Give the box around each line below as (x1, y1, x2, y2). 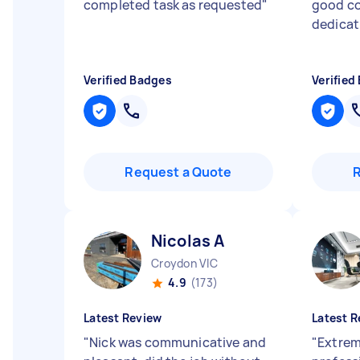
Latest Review (84, 310, 162, 325)
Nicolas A (151, 230, 225, 252)
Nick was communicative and (89, 333, 267, 351)
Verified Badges (84, 72, 172, 88)
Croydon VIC (151, 256, 218, 271)
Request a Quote (125, 163, 232, 181)
